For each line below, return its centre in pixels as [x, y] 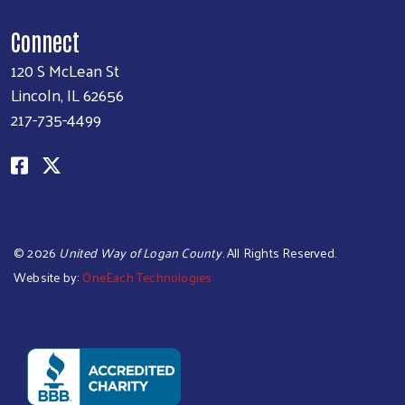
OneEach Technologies [147, 277]
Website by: [47, 277]
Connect [45, 40]
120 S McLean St [65, 70]
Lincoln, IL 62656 [67, 94]
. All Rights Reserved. [279, 252]
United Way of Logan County [141, 252]
